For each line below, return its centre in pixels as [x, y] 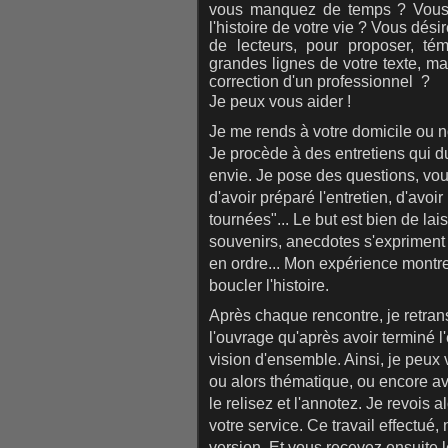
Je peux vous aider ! [280, 101]
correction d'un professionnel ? [319, 81]
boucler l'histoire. [269, 285]
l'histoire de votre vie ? [290, 27]
